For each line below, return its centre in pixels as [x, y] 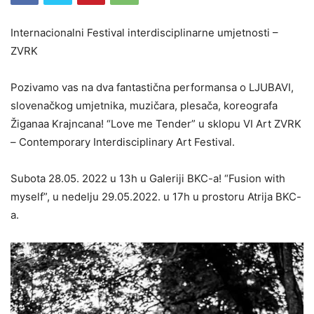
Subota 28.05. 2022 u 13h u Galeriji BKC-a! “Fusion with [148, 178]
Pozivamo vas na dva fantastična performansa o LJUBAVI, [152, 87]
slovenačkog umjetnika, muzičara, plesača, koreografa [144, 105]
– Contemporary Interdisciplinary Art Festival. [123, 142]
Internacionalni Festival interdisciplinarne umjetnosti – [144, 32]
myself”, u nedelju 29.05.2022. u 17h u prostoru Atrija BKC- [156, 196]
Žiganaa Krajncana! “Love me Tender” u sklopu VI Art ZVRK [156, 123]
